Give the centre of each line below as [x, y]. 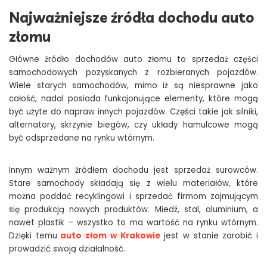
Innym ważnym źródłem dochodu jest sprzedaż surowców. [133, 170]
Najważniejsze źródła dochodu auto [132, 18]
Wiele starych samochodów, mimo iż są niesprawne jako [133, 86]
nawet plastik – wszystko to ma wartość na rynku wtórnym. [133, 223]
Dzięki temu [33, 236]
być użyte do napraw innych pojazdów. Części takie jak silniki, [133, 112]
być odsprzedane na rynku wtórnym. [82, 138]
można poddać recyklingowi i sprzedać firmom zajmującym [133, 197]
